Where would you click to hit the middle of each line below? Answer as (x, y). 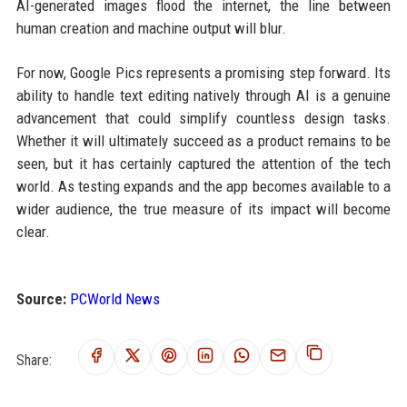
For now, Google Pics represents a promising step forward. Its (203, 72)
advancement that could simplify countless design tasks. (203, 118)
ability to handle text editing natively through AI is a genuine (203, 95)
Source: (41, 298)
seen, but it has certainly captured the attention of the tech (203, 163)
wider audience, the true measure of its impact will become (203, 208)
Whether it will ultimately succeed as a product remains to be (203, 140)
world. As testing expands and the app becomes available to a (203, 186)
